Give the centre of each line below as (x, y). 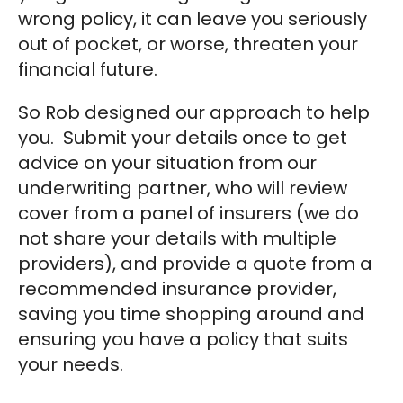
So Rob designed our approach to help (194, 112)
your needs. (71, 364)
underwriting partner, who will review (183, 188)
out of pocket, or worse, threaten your (188, 44)
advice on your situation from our (167, 162)
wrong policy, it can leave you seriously (193, 18)
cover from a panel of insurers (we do (188, 213)
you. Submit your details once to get (183, 137)
